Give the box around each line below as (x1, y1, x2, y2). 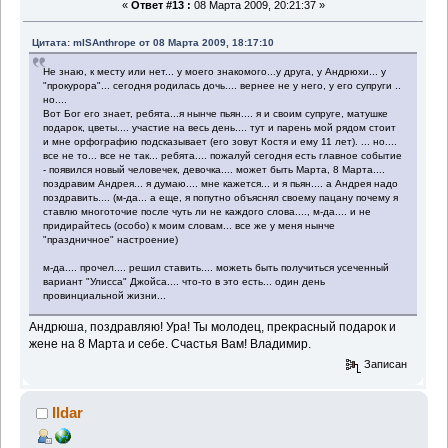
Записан (361, 358, 408, 371)
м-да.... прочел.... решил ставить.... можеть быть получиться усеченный (43, 262, 390, 274)
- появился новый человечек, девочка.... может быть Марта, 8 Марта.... (43, 164, 386, 176)
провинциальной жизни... (43, 290, 167, 302)
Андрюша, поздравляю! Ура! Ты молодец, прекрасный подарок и (29, 320, 397, 335)
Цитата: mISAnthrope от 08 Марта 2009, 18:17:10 (32, 37, 275, 49)
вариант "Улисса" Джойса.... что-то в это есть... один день (43, 276, 326, 288)
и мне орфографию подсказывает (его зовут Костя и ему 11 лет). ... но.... (43, 136, 398, 148)
